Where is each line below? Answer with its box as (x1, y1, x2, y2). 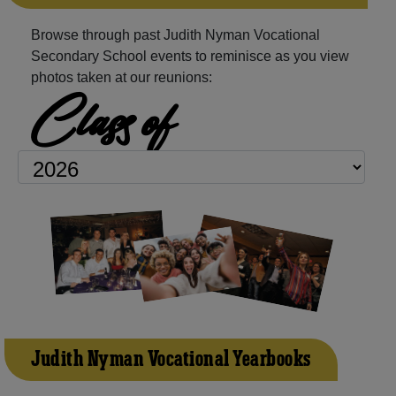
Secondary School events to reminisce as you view (31, 48, 349, 64)
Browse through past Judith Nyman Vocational (31, 27, 320, 42)
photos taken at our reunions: (31, 69, 212, 85)
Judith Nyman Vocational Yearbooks (31, 345, 311, 374)
